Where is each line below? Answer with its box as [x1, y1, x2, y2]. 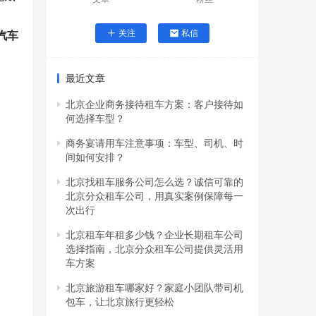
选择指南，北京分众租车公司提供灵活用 [66, 243, 243, 255]
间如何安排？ [66, 151, 125, 164]
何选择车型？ [66, 112, 125, 125]
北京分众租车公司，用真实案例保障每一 [66, 190, 243, 202]
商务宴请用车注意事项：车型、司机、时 [66, 137, 243, 150]
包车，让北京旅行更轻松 [66, 296, 174, 308]
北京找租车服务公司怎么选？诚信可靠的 [66, 176, 243, 188]
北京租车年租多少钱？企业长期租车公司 [66, 229, 243, 241]
